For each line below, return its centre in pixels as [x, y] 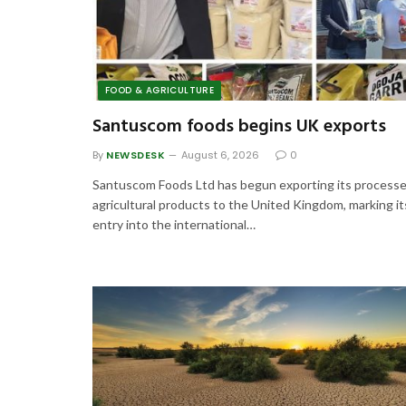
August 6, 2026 [221, 155]
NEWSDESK [136, 155]
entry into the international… [174, 225]
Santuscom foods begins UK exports [239, 127]
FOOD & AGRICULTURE [160, 91]
